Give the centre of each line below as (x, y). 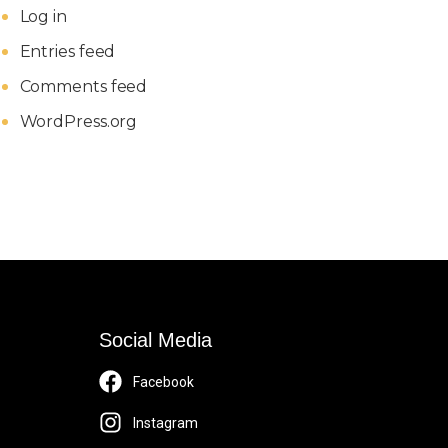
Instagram (166, 422)
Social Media (156, 340)
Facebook (164, 381)
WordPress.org (78, 121)
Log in (43, 16)
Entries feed (67, 51)
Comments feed (83, 86)
